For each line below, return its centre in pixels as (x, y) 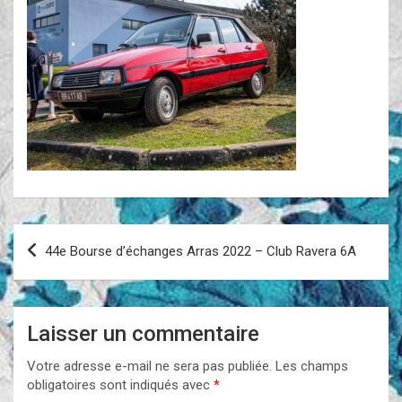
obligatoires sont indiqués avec (120, 385)
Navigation (67, 237)
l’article (52, 294)
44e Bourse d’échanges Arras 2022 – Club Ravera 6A (201, 251)
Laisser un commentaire (143, 333)
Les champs (312, 366)
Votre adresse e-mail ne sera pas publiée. (149, 366)
